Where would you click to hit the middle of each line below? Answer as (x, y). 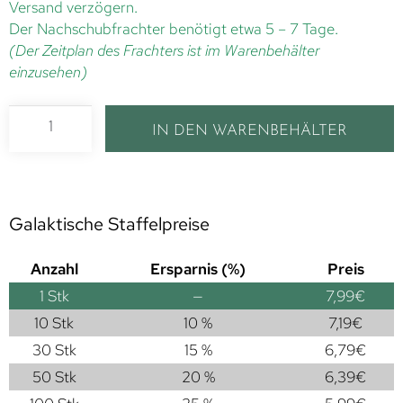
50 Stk (54, 376)
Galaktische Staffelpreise (109, 224)
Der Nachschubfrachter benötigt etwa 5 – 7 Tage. (174, 28)
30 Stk (54, 349)
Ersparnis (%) (198, 269)
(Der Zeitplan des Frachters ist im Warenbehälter (164, 50)
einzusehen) (48, 72)
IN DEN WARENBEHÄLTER (250, 130)
